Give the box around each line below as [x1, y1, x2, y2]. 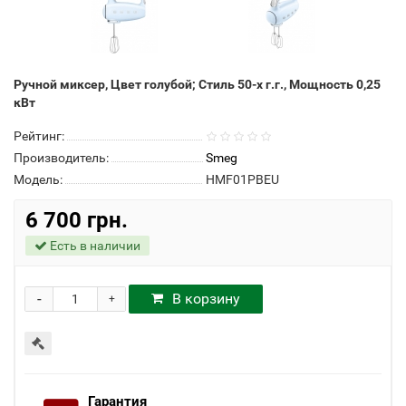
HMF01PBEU [206, 172, 279, 187]
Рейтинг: [14, 129, 64, 143]
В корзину [172, 290, 240, 307]
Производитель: [14, 150, 109, 165]
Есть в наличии [47, 238, 140, 253]
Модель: [14, 172, 63, 187]
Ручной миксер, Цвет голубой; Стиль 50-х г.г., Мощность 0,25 [14, 77, 381, 92]
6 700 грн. [25, 208, 128, 233]
